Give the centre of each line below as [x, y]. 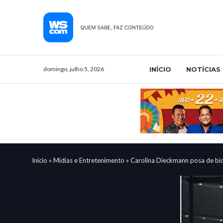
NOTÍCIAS [203, 69]
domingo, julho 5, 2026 [74, 69]
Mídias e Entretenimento [89, 160]
